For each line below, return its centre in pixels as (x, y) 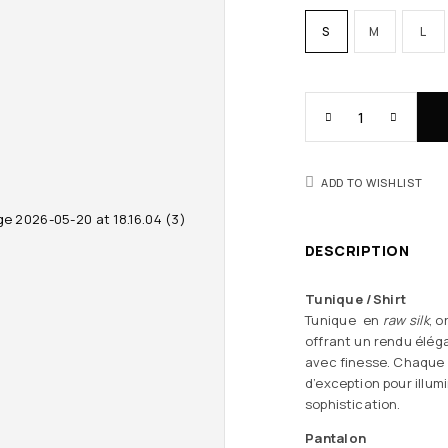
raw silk (405, 320)
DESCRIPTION (357, 250)
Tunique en (344, 320)
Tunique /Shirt (356, 299)
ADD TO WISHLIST (372, 182)
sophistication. (354, 404)
